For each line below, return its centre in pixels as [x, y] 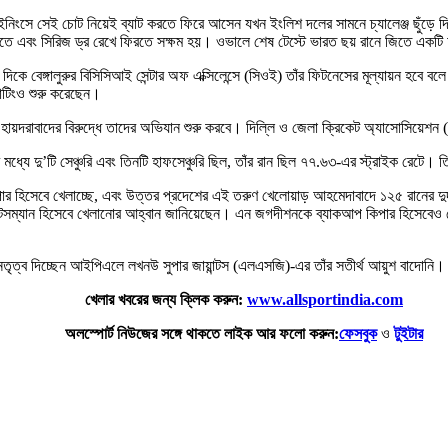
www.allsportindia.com [325, 299]
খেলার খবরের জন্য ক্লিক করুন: [166, 299]
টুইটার [408, 333]
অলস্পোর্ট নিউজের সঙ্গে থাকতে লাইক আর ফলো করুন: [202, 333]
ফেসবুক [358, 333]
